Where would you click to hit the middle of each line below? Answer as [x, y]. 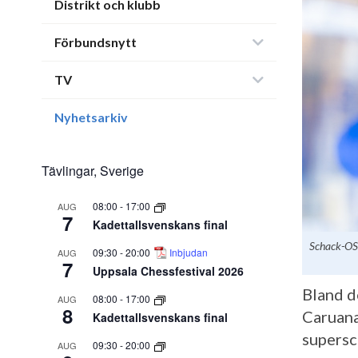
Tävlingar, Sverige [93, 171]
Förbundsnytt [95, 42]
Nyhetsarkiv [91, 117]
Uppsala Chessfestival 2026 [168, 271]
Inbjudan [189, 252]
